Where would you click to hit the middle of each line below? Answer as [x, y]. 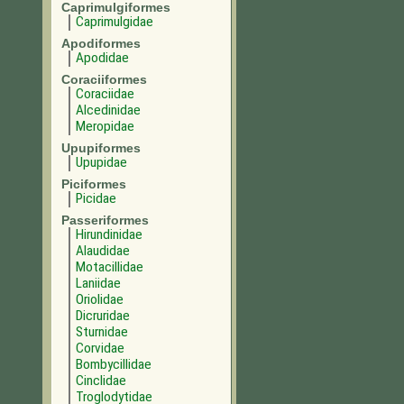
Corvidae [100, 348]
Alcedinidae [108, 110]
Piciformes [94, 184]
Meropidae [105, 126]
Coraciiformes [104, 79]
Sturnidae [102, 332]
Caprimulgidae [115, 22]
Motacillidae [110, 267]
